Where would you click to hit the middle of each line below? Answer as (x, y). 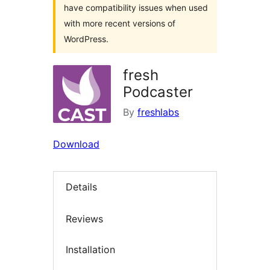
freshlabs (158, 112)
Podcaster (158, 92)
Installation (90, 250)
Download (76, 144)
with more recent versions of (120, 23)
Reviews (84, 218)
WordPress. (86, 39)
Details (81, 187)
